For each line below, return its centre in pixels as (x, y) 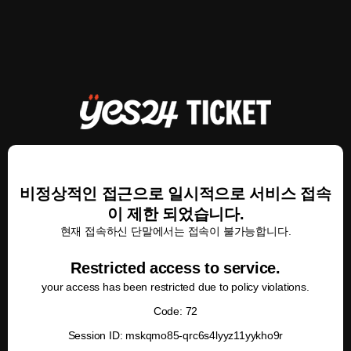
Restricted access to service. (175, 268)
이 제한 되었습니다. (175, 214)
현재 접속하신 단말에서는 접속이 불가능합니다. (175, 231)
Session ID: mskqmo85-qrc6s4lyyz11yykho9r (175, 335)
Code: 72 (175, 311)
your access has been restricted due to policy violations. (175, 287)
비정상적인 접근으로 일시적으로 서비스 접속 (175, 194)
